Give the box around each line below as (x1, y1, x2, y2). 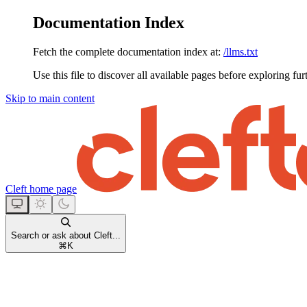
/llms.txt (223, 45, 258, 58)
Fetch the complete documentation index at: (33, 45, 221, 58)
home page (27, 182, 77, 195)
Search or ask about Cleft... (11, 230, 121, 241)
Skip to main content (5, 92, 95, 104)
